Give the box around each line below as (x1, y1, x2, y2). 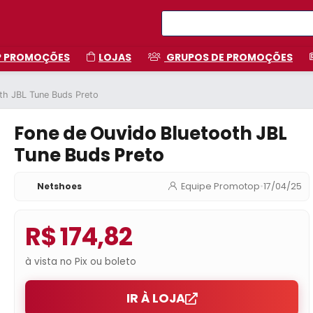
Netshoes (37, 180, 82, 192)
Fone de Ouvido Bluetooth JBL (14, 121, 288, 146)
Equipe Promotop (180, 180, 260, 192)
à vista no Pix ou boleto (25, 255, 137, 268)
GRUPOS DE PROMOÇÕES (164, 50, 293, 64)
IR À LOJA (126, 290, 185, 307)
